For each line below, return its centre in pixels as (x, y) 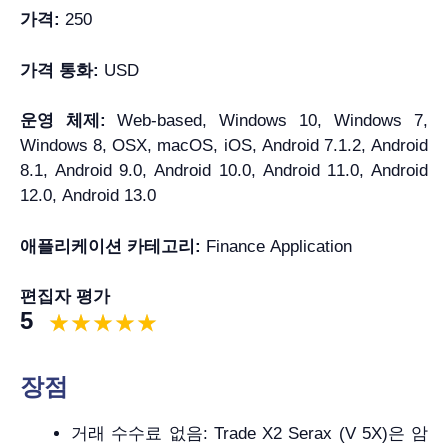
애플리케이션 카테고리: (113, 246)
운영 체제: (68, 121)
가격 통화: (62, 70)
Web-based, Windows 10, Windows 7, (272, 121)
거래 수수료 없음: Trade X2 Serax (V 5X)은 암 (249, 434)
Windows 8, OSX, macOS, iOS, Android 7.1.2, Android (224, 146)
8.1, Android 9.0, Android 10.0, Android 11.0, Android (224, 171)
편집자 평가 (65, 297)
